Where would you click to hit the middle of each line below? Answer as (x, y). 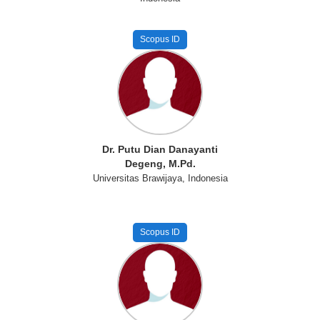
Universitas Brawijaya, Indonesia (160, 178)
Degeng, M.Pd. (160, 164)
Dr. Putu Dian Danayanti (160, 149)
